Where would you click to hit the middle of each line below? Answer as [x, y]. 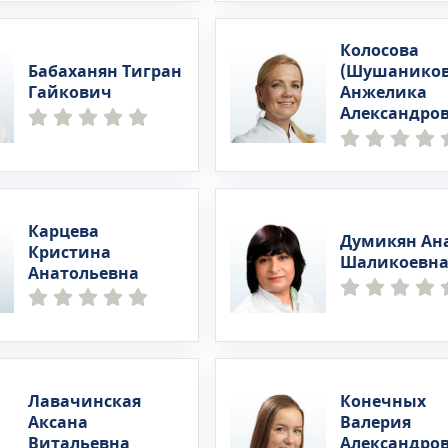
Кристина [70, 252]
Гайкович [70, 93]
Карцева [64, 231]
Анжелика [383, 93]
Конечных [382, 401]
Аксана [58, 422]
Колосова [379, 51]
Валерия [375, 422]
